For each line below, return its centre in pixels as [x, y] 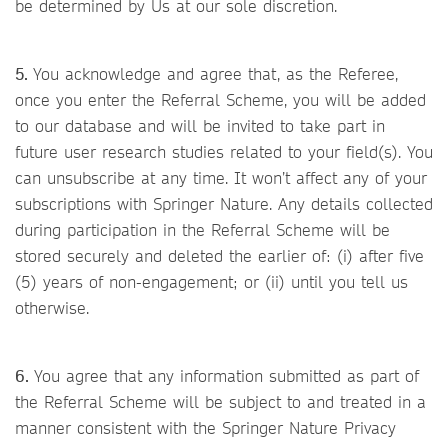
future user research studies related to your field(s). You [224, 151]
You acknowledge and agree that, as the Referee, [215, 73]
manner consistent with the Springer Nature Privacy [205, 427]
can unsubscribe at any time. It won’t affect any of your [221, 177]
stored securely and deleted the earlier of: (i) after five [219, 255]
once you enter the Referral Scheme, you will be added [220, 99]
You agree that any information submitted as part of [226, 375]
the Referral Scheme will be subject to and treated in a [220, 401]
